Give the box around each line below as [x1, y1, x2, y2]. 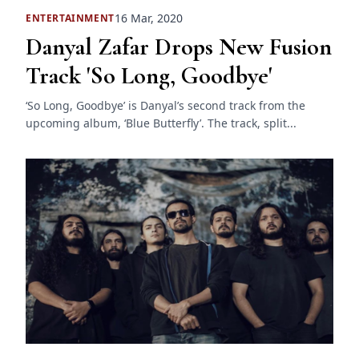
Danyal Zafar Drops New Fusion [26, 32, 332, 63]
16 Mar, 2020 [114, 10, 183, 26]
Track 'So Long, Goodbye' [26, 61, 272, 91]
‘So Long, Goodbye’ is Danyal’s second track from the [26, 98, 305, 114]
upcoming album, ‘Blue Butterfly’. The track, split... [26, 115, 296, 131]
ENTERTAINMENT [26, 10, 115, 25]
